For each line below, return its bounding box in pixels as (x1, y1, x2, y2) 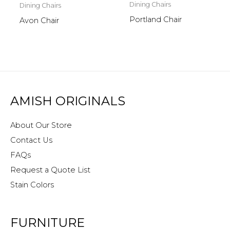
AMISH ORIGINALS (10, 93, 125, 108)
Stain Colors (10, 180, 54, 190)
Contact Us (10, 136, 52, 145)
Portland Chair (129, 14, 182, 24)
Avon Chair (19, 15, 59, 25)
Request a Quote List (10, 165, 90, 175)
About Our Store (10, 121, 72, 130)
